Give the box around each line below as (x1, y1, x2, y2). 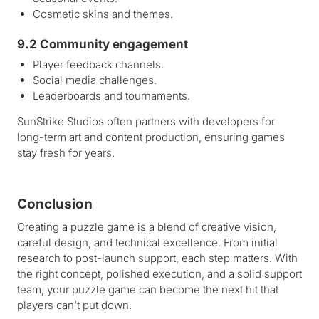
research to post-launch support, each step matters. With (17, 251, 298, 266)
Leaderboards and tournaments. (33, 89, 190, 103)
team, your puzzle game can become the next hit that (17, 283, 278, 297)
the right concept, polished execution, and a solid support (17, 267, 302, 281)
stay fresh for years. (17, 146, 115, 160)
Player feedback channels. (33, 58, 164, 72)
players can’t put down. (17, 298, 132, 313)
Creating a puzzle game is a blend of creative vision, (17, 220, 276, 234)
